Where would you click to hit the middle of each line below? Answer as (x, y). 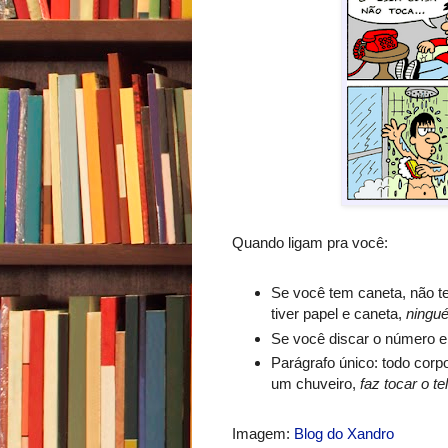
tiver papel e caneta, (338, 313)
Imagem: (263, 434)
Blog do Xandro (344, 434)
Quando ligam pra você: (310, 243)
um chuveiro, (313, 384)
